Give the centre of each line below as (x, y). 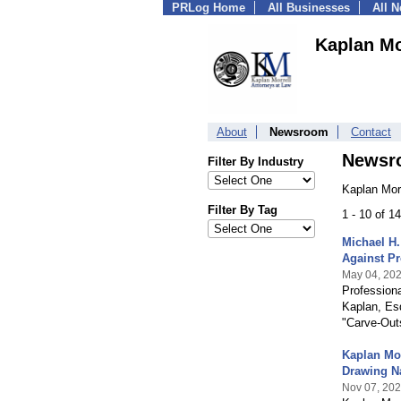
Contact (371, 132)
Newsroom (299, 132)
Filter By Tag (243, 210)
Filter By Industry (256, 162)
